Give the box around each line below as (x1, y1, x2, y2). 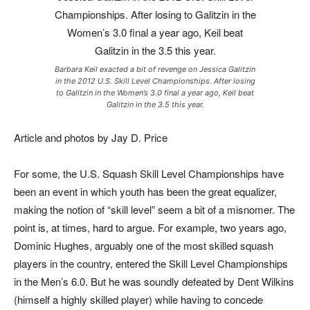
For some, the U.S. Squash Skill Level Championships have (14, 166, 284, 181)
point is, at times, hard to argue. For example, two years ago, (14, 220, 286, 235)
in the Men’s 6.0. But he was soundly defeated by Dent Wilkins (14, 274, 294, 289)
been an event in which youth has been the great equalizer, (14, 184, 277, 199)
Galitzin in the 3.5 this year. (106, 100, 204, 110)
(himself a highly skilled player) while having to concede (14, 292, 263, 307)
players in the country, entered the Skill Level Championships (14, 256, 288, 271)
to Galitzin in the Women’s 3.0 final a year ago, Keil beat (56, 88, 254, 98)
